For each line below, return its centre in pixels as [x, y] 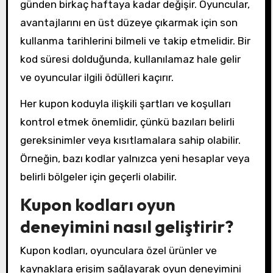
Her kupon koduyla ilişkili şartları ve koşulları [125, 104]
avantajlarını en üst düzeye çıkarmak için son [129, 23]
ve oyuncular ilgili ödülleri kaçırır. [97, 78]
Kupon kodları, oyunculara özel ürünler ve [118, 251]
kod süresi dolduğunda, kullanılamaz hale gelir [130, 59]
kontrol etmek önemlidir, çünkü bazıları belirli [127, 122]
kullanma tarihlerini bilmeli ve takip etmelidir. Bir [135, 41]
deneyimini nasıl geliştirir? [126, 227]
